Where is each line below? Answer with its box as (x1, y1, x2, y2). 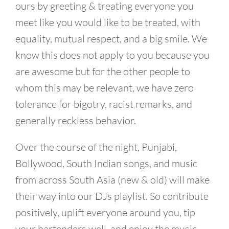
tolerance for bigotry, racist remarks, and (15, 97, 192, 110)
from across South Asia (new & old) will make (15, 173, 210, 186)
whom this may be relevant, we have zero (15, 81, 194, 94)
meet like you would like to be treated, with (15, 15, 200, 29)
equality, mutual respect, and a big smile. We (15, 32, 207, 45)
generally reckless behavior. (15, 113, 136, 127)
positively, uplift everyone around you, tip (15, 205, 195, 219)
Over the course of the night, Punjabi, (15, 140, 177, 153)
